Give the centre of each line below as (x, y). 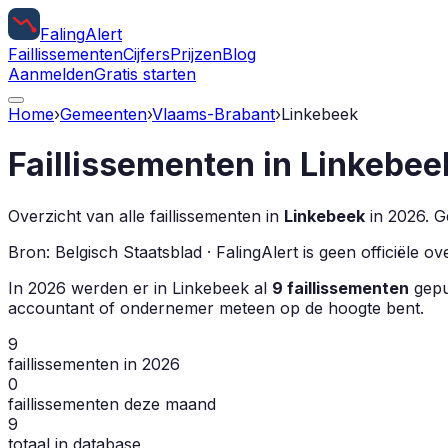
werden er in (119, 287)
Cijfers (146, 54)
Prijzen (196, 54)
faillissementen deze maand (112, 403)
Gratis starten (145, 74)
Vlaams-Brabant (213, 114)
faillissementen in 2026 (94, 363)
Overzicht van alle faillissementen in (146, 215)
